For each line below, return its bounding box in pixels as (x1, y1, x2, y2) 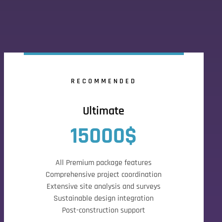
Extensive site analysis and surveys (47, 181, 161, 192)
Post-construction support (62, 205, 146, 216)
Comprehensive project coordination (46, 169, 162, 180)
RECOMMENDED (70, 77, 137, 86)
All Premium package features (55, 158, 152, 168)
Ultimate (83, 104, 125, 118)
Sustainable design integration (54, 193, 154, 204)
